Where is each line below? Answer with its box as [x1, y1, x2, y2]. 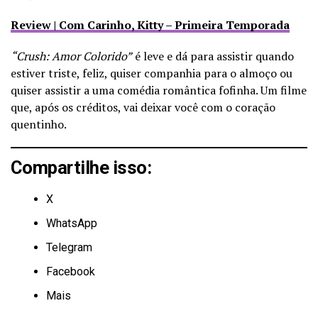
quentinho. [11, 116, 67, 132]
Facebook [46, 264, 95, 278]
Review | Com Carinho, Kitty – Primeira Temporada [11, 16, 290, 33]
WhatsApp [46, 216, 97, 230]
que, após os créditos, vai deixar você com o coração [11, 99, 275, 115]
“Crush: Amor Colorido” [11, 48, 132, 64]
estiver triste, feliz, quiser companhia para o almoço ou [11, 65, 292, 81]
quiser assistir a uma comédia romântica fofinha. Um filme [11, 82, 307, 98]
